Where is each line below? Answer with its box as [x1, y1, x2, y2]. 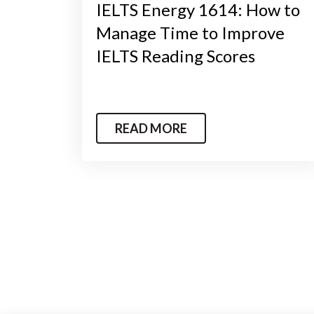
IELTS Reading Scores [96, 45, 255, 66]
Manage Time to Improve [96, 22, 285, 43]
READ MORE [115, 120, 187, 136]
